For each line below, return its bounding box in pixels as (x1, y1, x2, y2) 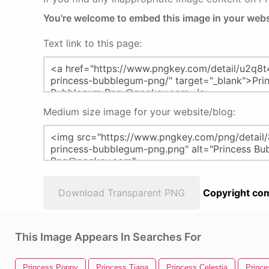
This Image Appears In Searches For (15, 231, 201, 243)
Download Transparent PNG (58, 187, 185, 199)
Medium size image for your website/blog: (43, 106, 235, 118)
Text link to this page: (43, 37, 142, 49)
